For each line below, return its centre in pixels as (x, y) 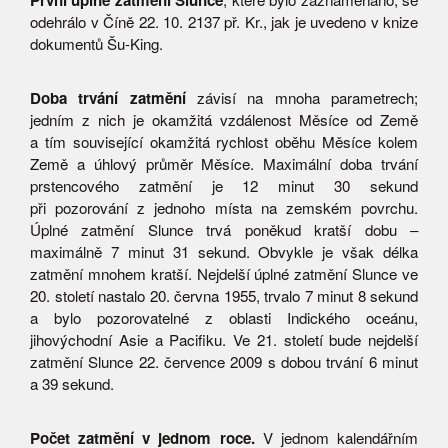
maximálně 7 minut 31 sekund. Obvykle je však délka (224, 252)
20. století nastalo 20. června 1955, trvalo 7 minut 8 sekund (224, 296)
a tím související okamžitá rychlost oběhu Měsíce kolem (224, 142)
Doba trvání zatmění (108, 98)
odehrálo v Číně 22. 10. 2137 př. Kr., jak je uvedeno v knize (224, 22)
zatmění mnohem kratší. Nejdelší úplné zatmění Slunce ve (224, 274)
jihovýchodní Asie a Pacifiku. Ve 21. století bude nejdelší (224, 340)
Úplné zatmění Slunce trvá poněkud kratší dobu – (224, 230)
